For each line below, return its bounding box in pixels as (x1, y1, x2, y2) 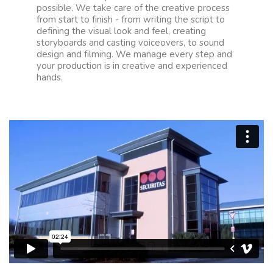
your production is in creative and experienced (37, 60, 227, 73)
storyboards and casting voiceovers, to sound (37, 37, 224, 49)
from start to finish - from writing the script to (37, 13, 225, 26)
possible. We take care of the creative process (37, 2, 230, 15)
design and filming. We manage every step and (37, 48, 232, 61)
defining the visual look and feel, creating (37, 25, 206, 38)
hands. (37, 71, 63, 84)
